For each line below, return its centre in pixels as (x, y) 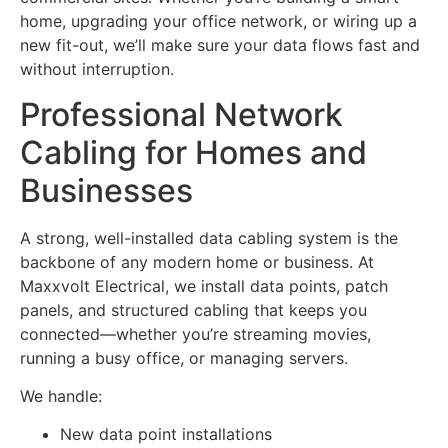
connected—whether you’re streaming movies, (195, 333)
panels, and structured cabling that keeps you (193, 309)
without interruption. (97, 69)
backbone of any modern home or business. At (197, 261)
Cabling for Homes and (193, 152)
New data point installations (166, 434)
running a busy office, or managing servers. (184, 357)
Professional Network (181, 114)
